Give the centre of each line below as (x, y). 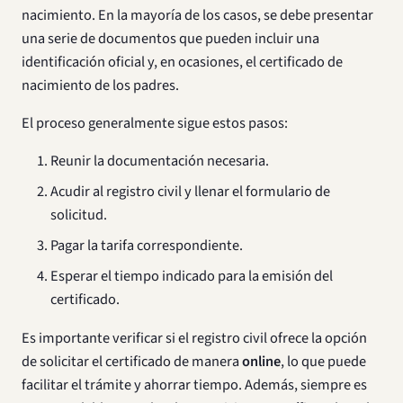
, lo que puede (323, 361)
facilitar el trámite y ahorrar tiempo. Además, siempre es (194, 385)
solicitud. (79, 215)
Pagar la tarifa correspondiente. (147, 246)
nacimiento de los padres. (100, 86)
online (261, 361)
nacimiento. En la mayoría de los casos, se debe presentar (197, 16)
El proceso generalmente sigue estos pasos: (155, 124)
